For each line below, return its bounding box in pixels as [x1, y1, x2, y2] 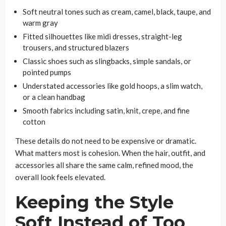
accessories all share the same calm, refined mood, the [15, 160, 193, 169]
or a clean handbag [23, 92, 85, 101]
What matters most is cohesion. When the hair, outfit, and [15, 148, 205, 157]
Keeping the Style [15, 191, 174, 213]
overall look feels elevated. [15, 172, 105, 182]
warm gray [23, 18, 58, 27]
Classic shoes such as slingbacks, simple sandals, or [23, 56, 191, 66]
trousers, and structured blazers [23, 42, 129, 52]
